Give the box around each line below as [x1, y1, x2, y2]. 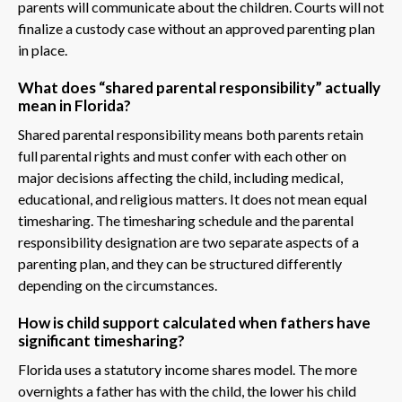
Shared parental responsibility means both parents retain [18, 125, 363, 143]
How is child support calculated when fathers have [18, 312, 371, 332]
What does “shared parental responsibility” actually [18, 77, 380, 97]
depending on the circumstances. [18, 275, 217, 293]
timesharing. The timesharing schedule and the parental [18, 211, 354, 229]
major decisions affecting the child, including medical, [18, 168, 343, 186]
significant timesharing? [18, 330, 185, 350]
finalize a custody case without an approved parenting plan [18, 19, 375, 37]
